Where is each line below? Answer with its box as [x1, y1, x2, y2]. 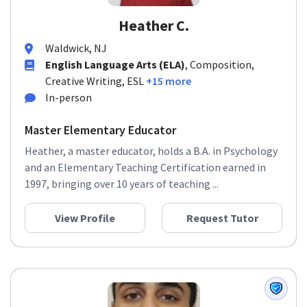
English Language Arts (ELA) [45, 58, 185, 71]
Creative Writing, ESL [45, 74, 144, 88]
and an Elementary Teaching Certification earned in [25, 160, 266, 174]
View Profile [55, 211, 115, 225]
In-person [45, 90, 92, 104]
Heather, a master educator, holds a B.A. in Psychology [25, 144, 278, 158]
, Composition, [185, 58, 254, 71]
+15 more [146, 74, 191, 88]
